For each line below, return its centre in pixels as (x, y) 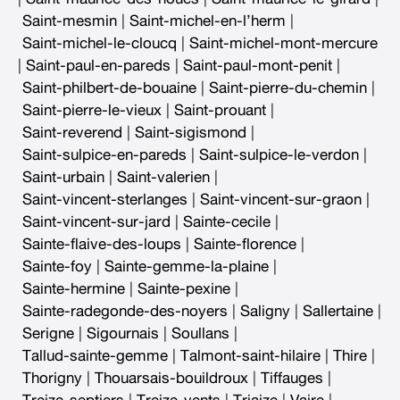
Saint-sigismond (191, 132)
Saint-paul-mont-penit (258, 65)
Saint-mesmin (70, 21)
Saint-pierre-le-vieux (92, 110)
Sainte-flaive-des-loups (102, 244)
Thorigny (52, 378)
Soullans (200, 333)
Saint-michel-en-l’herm (208, 21)
